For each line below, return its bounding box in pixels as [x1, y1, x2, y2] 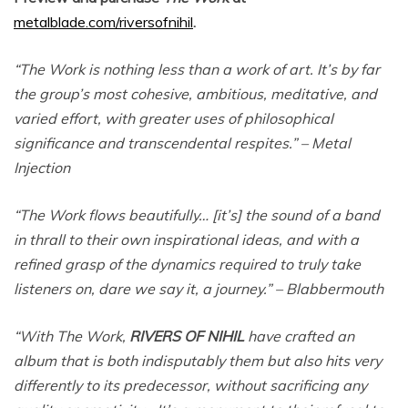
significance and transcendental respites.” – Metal [14, 134, 351, 153]
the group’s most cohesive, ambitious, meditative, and [14, 85, 377, 104]
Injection [14, 158, 70, 178]
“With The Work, [14, 327, 129, 346]
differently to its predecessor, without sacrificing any [14, 376, 367, 395]
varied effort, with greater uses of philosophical [14, 109, 333, 128]
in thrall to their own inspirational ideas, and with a [14, 230, 359, 250]
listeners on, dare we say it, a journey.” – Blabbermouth [14, 280, 383, 299]
